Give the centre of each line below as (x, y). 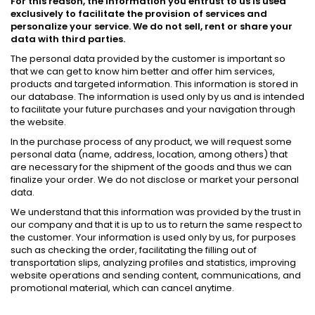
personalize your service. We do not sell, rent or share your (152, 26)
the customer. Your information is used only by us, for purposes (153, 237)
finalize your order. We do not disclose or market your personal (155, 180)
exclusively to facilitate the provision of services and (139, 14)
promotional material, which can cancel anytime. (122, 288)
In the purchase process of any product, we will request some (151, 142)
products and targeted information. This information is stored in (154, 84)
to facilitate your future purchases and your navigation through (153, 109)
